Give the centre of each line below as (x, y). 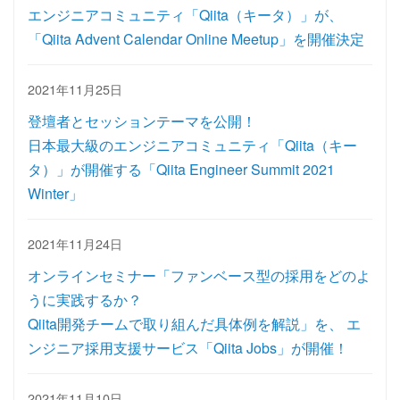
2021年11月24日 (75, 243)
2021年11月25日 (75, 89)
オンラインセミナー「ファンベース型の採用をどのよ (199, 275)
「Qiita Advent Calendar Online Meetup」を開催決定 (196, 39)
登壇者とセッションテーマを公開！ (142, 121)
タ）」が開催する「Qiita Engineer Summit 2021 (181, 169)
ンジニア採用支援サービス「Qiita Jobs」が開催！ (188, 348)
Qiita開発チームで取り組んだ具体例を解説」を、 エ (194, 324)
